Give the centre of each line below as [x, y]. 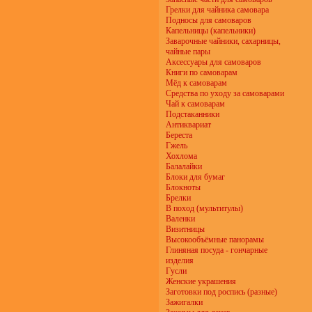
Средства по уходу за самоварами [225, 93]
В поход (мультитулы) [204, 208]
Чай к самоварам [195, 104]
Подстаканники [193, 114]
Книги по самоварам [202, 72]
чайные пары [188, 52]
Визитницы [185, 229]
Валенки [180, 219]
